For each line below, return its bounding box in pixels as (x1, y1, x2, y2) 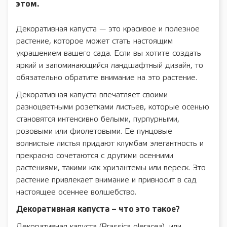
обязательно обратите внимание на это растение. (16, 74, 197, 82)
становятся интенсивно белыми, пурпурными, (16, 116, 179, 124)
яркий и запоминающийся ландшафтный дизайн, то (16, 62, 203, 70)
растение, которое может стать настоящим (16, 37, 173, 46)
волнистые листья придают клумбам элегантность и (16, 140, 204, 148)
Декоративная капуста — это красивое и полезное (16, 25, 200, 33)
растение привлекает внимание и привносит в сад (16, 176, 197, 184)
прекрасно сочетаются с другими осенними (16, 152, 173, 160)
